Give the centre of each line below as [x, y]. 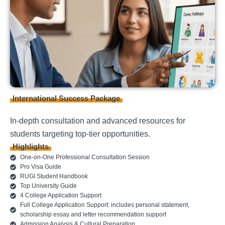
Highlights [31, 147]
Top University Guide [48, 186]
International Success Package [66, 99]
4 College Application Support [61, 196]
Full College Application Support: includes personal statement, [105, 205]
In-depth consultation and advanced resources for [98, 121]
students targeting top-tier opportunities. [80, 134]
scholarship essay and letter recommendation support [93, 215]
